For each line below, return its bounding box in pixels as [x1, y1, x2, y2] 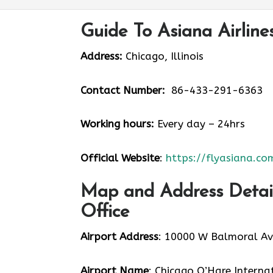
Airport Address [80, 230, 158, 243]
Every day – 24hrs [154, 118, 245, 130]
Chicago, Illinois [122, 50, 204, 62]
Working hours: [80, 118, 154, 130]
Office [80, 203, 129, 222]
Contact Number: [80, 83, 165, 96]
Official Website [80, 151, 160, 164]
